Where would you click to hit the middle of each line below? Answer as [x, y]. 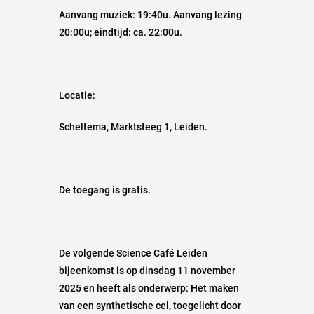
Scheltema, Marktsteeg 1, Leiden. [133, 127]
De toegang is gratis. [105, 190]
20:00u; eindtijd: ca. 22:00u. [121, 32]
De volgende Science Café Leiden [133, 253]
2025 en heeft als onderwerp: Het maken [149, 288]
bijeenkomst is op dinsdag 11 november [147, 270]
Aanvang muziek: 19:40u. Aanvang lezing [150, 14]
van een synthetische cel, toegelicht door [150, 305]
